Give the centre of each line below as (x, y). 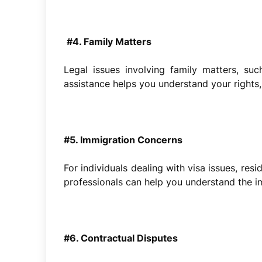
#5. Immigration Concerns (123, 139)
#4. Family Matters (109, 41)
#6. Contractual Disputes (121, 238)
